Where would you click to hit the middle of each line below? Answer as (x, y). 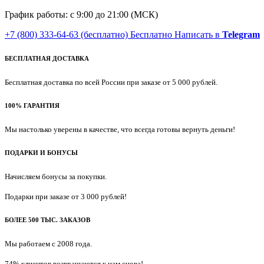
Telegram (241, 34)
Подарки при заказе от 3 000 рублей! (66, 196)
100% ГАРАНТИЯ (32, 105)
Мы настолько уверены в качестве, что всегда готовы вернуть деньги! (120, 129)
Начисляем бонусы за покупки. (56, 176)
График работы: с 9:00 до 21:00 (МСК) (81, 14)
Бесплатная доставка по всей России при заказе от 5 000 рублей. (111, 82)
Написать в (197, 34)
